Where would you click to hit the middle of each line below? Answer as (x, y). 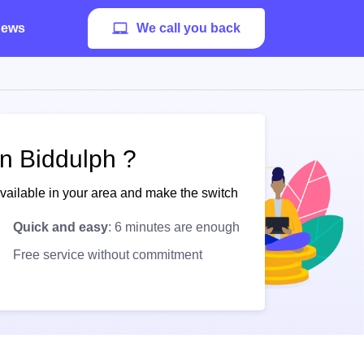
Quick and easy (61, 227)
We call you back (188, 28)
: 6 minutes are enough (174, 227)
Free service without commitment (108, 255)
